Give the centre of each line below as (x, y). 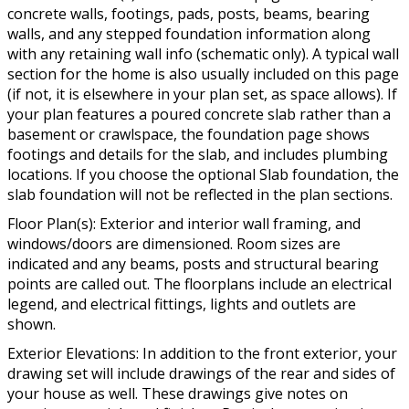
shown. (31, 324)
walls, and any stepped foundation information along (189, 33)
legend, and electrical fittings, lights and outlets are (182, 304)
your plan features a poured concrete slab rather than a (199, 114)
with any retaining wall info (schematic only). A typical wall (203, 53)
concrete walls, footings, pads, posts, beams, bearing (189, 13)
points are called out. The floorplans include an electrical (199, 283)
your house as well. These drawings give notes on (178, 393)
